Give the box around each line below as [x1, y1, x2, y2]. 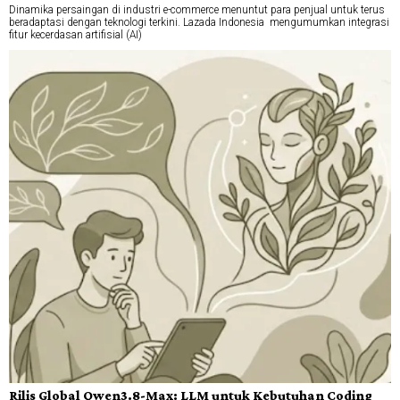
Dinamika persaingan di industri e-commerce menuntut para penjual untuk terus [9, 3, 385, 16]
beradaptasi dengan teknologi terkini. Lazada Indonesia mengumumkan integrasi [9, 15, 389, 29]
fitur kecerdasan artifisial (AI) [9, 28, 142, 41]
